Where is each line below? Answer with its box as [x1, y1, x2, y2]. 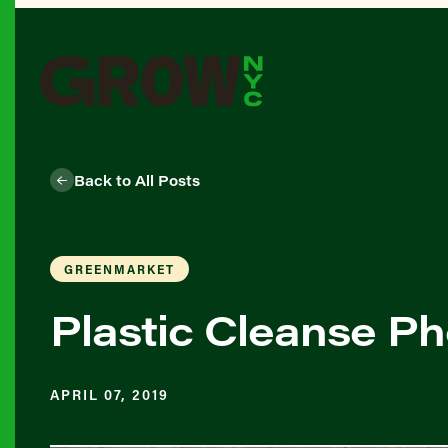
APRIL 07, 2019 [50, 385, 169, 404]
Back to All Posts [74, 170, 200, 190]
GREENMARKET [64, 261, 175, 277]
